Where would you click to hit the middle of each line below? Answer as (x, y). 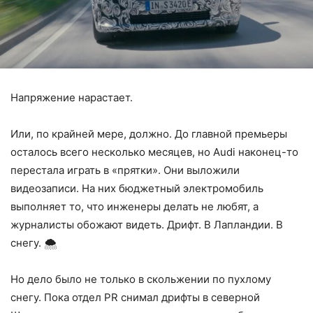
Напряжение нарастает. (72, 98)
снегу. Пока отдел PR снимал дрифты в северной (135, 298)
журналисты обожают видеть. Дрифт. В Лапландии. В (147, 225)
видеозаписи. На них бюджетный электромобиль (137, 189)
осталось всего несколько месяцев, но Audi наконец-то (154, 152)
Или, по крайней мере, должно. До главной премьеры (149, 134)
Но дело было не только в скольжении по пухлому (141, 279)
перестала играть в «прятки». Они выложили (125, 170)
